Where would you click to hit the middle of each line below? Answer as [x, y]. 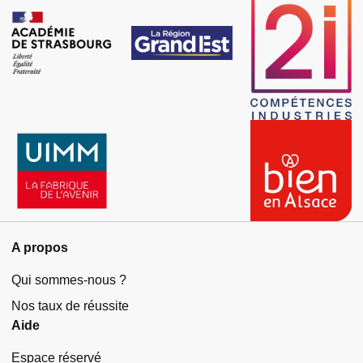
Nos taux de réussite [70, 306]
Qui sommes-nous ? [69, 280]
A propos [40, 248]
